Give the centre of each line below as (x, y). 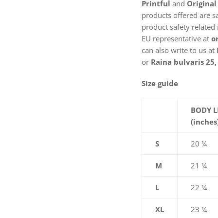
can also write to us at (179, 50)
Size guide (160, 83)
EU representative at (177, 39)
